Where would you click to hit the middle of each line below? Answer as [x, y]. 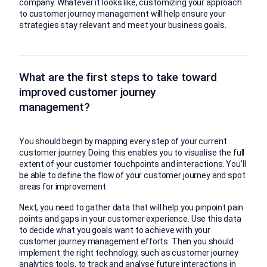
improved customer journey [88, 92]
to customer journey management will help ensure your [122, 13]
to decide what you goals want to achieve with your [115, 230]
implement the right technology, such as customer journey [129, 252]
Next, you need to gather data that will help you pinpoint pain [131, 207]
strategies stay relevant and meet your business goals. [123, 25]
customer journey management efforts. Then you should [126, 241]
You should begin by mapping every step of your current [123, 141]
